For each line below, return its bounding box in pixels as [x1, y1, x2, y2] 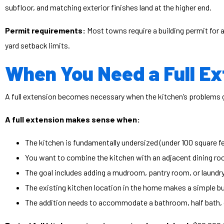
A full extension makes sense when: [5, 114, 140, 124]
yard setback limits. [5, 40, 70, 50]
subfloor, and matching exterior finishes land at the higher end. [5, 2, 211, 12]
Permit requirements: [5, 25, 85, 35]
